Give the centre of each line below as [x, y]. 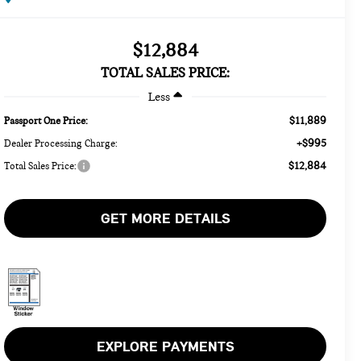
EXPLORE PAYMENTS [165, 346]
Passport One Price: [46, 120]
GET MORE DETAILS [165, 218]
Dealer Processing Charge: [61, 143]
